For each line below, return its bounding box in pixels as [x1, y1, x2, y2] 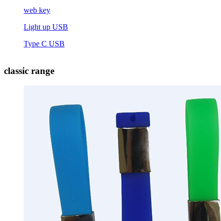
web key [24, 6, 50, 14]
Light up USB [24, 23, 68, 31]
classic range [4, 65, 54, 76]
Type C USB [24, 39, 65, 48]
